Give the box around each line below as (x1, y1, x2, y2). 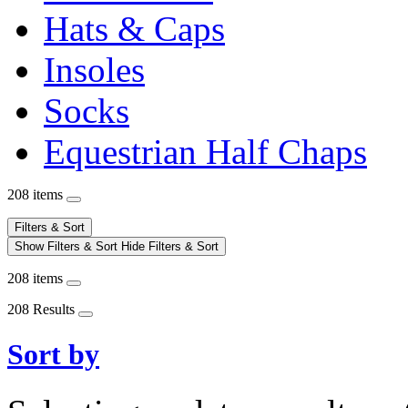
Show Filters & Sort (15, 239, 121, 253)
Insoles (44, 49, 145, 89)
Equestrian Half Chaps (44, 131, 367, 171)
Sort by (7, 338, 99, 372)
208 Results (7, 301, 78, 317)
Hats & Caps (44, 8, 225, 48)
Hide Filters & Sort (121, 239, 219, 253)
